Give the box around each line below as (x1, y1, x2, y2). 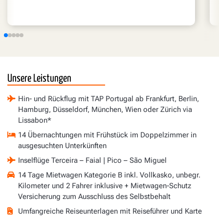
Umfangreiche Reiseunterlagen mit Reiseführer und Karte (18, 207, 202, 216)
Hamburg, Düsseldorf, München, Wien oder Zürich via (18, 105, 193, 114)
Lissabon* (18, 116, 52, 125)
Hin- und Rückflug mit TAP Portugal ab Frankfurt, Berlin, (18, 94, 199, 104)
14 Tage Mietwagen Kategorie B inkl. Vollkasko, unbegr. (18, 171, 201, 180)
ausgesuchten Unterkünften (18, 141, 107, 151)
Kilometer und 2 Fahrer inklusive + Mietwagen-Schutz (18, 181, 192, 191)
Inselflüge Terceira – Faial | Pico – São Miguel (18, 156, 167, 165)
